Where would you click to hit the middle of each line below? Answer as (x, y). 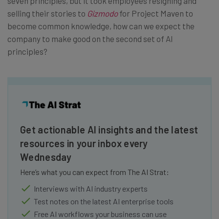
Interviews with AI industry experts (91, 188)
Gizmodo (102, 13)
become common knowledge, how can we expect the (101, 26)
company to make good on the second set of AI (90, 38)
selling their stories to (47, 13)
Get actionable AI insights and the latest (109, 129)
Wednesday (46, 157)
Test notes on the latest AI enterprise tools (104, 201)
